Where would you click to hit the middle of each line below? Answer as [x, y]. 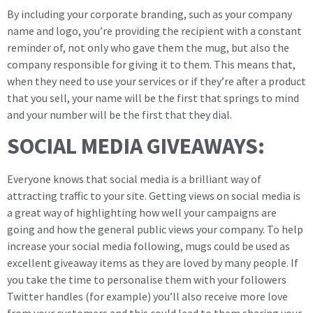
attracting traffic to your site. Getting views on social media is [154, 195]
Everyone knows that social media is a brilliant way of [134, 179]
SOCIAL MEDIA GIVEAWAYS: [136, 146]
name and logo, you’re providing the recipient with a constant [154, 30]
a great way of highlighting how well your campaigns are [142, 212]
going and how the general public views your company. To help [155, 229]
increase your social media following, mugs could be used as [148, 246]
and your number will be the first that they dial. [119, 114]
